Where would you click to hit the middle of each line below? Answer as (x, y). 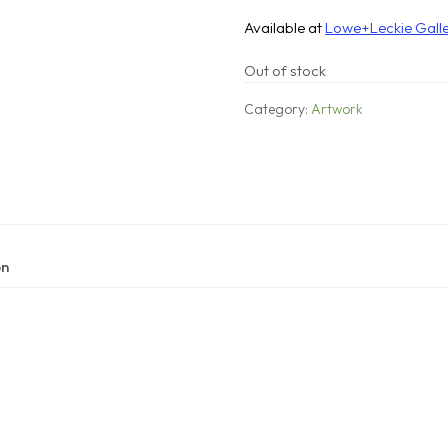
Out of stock (285, 70)
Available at (284, 27)
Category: (277, 108)
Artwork (337, 108)
